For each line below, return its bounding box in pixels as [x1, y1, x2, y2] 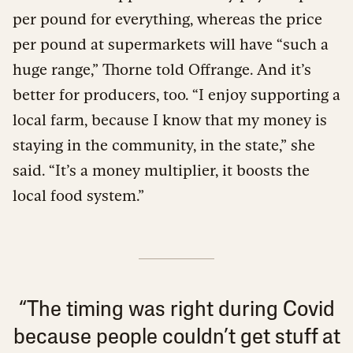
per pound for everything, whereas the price [13, 9, 322, 28]
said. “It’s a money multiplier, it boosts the [13, 161, 310, 179]
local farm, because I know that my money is [13, 110, 327, 128]
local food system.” [13, 186, 144, 204]
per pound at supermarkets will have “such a [13, 35, 329, 53]
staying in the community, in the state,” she [13, 136, 315, 154]
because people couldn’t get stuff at [13, 326, 340, 349]
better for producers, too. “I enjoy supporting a [13, 85, 340, 103]
